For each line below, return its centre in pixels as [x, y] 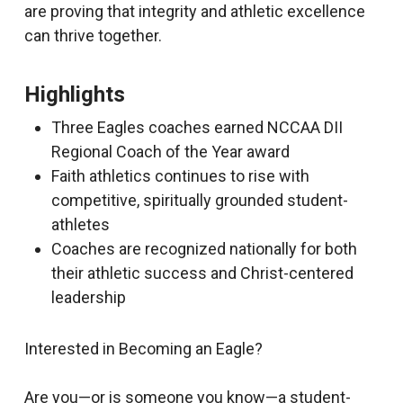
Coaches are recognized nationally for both [204, 249]
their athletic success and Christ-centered [202, 273]
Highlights [74, 94]
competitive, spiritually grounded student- [199, 200]
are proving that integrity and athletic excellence [194, 11]
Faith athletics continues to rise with [180, 176]
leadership [88, 297]
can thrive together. [93, 36]
